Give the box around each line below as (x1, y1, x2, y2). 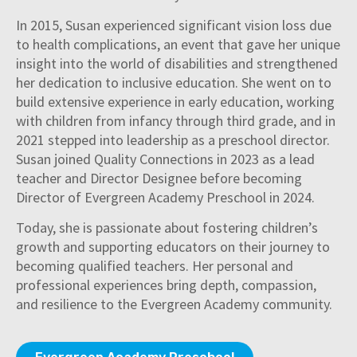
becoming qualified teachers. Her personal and (16, 257, 293, 276)
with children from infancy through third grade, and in (16, 111, 335, 130)
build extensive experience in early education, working (16, 92, 335, 111)
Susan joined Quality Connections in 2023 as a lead (16, 149, 315, 168)
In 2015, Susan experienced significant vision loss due (16, 15, 331, 34)
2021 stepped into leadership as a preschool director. (16, 130, 330, 149)
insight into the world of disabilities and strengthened (16, 53, 338, 73)
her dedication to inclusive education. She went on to (16, 73, 331, 92)
